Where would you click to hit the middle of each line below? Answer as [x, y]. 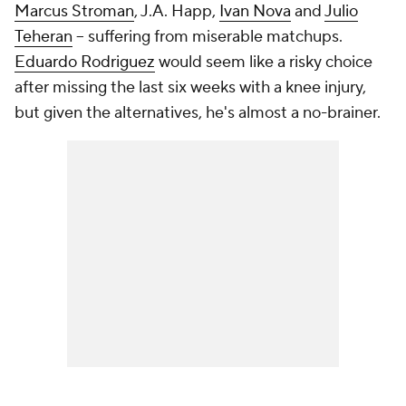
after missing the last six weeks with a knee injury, [190, 87]
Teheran [43, 37]
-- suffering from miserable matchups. [208, 37]
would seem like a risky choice [264, 62]
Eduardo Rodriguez [85, 62]
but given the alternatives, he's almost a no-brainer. [198, 113]
